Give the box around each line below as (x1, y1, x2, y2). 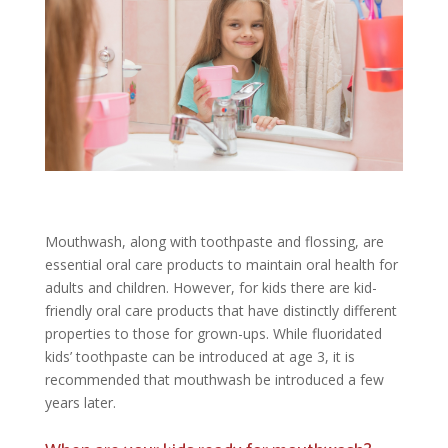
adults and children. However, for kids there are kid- (44, 278, 377, 298)
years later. (44, 393, 116, 413)
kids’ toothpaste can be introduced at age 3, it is (44, 347, 355, 367)
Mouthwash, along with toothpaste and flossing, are (44, 232, 384, 252)
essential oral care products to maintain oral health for (44, 255, 398, 275)
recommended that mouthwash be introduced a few (44, 370, 384, 390)
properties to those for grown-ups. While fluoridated (44, 324, 382, 344)
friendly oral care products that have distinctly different (44, 301, 397, 321)
